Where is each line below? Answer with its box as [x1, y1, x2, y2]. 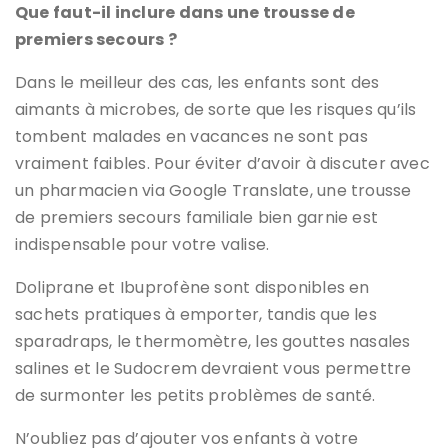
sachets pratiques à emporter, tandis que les [15, 303, 377, 327]
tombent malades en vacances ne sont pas [15, 125, 368, 149]
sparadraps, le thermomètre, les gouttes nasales [15, 330, 411, 354]
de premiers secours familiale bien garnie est [15, 206, 379, 230]
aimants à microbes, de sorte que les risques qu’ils [15, 98, 417, 122]
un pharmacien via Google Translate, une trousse [15, 179, 412, 203]
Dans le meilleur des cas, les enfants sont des [15, 71, 380, 95]
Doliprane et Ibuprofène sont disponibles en [15, 276, 370, 300]
